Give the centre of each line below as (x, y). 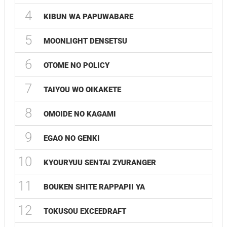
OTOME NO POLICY (76, 65)
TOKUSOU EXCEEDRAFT (85, 211)
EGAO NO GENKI (71, 138)
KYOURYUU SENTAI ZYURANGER (100, 163)
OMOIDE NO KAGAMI (80, 114)
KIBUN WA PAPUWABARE (88, 17)
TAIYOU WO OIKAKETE (82, 90)
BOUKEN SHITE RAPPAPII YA (94, 187)
